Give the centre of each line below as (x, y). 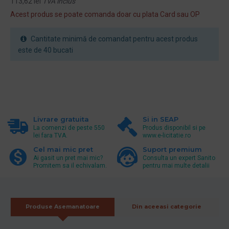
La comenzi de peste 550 (69, 128)
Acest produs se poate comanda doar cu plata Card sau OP (105, 14)
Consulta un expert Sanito (179, 158)
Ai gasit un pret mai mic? (68, 158)
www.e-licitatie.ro (166, 135)
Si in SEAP (160, 119)
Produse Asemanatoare (63, 206)
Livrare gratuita (61, 119)
